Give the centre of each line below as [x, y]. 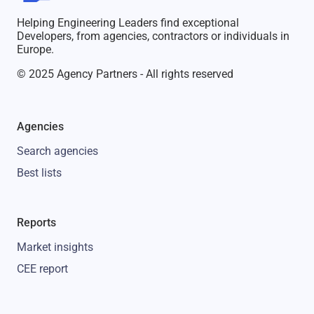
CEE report [42, 268]
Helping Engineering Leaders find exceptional [128, 22]
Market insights [55, 247]
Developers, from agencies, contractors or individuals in [153, 36]
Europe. [35, 49]
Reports [36, 222]
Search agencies [57, 151]
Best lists [39, 172]
